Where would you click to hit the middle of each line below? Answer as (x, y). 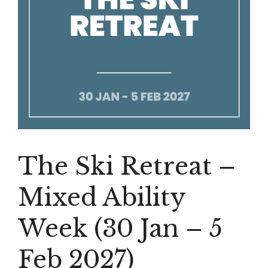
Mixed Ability (102, 198)
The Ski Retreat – (127, 167)
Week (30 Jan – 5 (120, 229)
